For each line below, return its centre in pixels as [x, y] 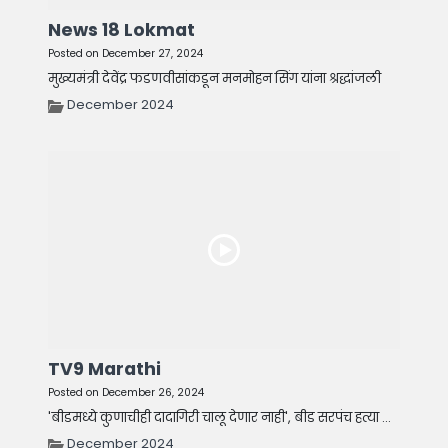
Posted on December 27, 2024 [125, 54]
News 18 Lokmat [121, 30]
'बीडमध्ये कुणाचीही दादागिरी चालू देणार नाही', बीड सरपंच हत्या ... [219, 418]
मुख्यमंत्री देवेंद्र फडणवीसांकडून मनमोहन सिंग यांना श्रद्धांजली [214, 79]
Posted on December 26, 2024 [126, 393]
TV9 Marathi [104, 369]
